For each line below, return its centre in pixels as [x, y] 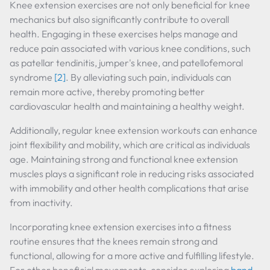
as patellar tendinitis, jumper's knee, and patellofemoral [126, 63]
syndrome [32, 77]
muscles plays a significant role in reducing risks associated [132, 174]
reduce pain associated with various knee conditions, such [130, 48]
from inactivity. [41, 202]
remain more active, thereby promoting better [107, 92]
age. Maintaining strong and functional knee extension [124, 159]
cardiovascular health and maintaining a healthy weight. [127, 106]
